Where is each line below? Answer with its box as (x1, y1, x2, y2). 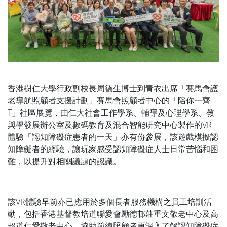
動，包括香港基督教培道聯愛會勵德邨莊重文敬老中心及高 (8, 208, 218, 219)
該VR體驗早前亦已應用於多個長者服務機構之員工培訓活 (8, 196, 212, 207)
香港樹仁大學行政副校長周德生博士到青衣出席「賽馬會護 (8, 82, 218, 94)
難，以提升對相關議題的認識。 (8, 155, 121, 167)
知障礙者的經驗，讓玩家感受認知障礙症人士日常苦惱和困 (8, 143, 218, 155)
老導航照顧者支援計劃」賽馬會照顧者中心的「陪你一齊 (8, 94, 210, 106)
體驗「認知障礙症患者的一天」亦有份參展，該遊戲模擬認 (8, 131, 218, 142)
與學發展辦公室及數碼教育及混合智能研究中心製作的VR (8, 119, 212, 130)
